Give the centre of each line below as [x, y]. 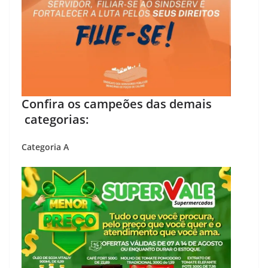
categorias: [55, 119]
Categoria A [45, 147]
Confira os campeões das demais [117, 104]
